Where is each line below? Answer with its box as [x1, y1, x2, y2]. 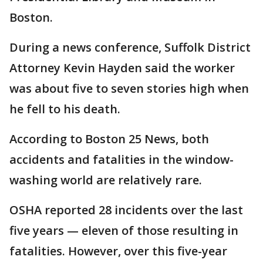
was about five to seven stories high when [9, 80, 249, 97]
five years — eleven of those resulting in [9, 222, 238, 239]
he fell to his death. [9, 101, 120, 117]
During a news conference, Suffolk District [9, 39, 251, 56]
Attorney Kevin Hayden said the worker [9, 60, 235, 76]
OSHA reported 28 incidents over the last [9, 202, 243, 218]
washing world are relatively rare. [9, 172, 205, 188]
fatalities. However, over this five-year [9, 243, 227, 259]
